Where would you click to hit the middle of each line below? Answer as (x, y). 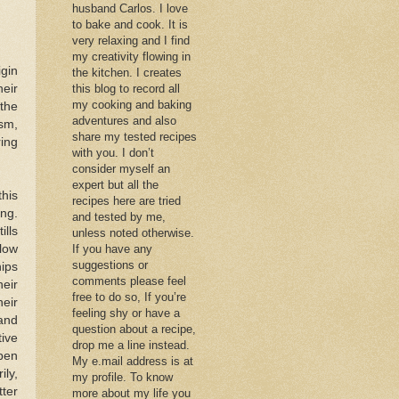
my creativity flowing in (131, 56)
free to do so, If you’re (129, 297)
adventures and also (124, 120)
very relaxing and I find (131, 40)
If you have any (112, 248)
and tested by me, (119, 216)
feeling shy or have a (126, 313)
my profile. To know (122, 377)
